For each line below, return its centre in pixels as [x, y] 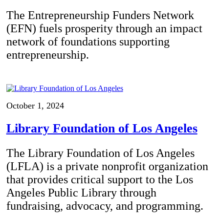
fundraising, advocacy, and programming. [105, 206]
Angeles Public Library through [81, 192]
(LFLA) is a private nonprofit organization [107, 166]
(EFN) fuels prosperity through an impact [104, 28]
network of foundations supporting [88, 41]
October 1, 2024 [35, 105]
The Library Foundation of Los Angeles [100, 153]
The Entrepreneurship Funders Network [100, 15]
